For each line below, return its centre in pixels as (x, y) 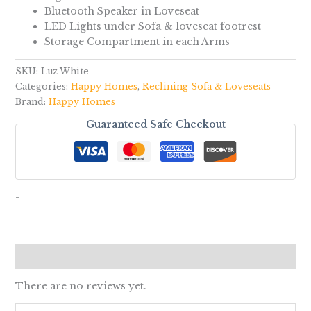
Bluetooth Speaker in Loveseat (121, 11)
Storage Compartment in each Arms (137, 41)
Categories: (43, 86)
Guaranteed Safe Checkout (155, 124)
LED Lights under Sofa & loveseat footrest (152, 26)
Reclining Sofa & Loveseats (206, 86)
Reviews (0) (45, 256)
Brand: (32, 101)
